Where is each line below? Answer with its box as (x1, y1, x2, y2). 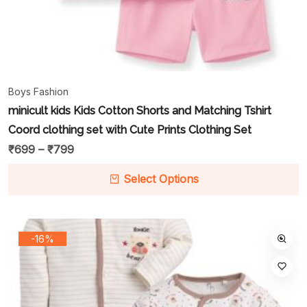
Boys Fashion (8, 85, 69, 97)
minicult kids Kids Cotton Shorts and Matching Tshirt (8, 103, 271, 117)
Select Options (123, 171, 199, 186)
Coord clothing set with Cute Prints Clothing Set (8, 123, 251, 136)
